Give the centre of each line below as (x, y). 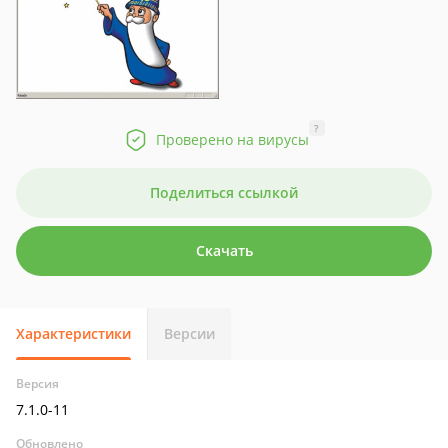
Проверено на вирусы (232, 139)
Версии (189, 333)
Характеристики (73, 333)
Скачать (224, 250)
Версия (37, 383)
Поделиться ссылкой (224, 192)
